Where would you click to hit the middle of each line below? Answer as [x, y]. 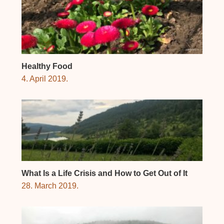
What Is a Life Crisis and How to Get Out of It [104, 173]
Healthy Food [47, 66]
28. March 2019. [50, 185]
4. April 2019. [44, 78]
